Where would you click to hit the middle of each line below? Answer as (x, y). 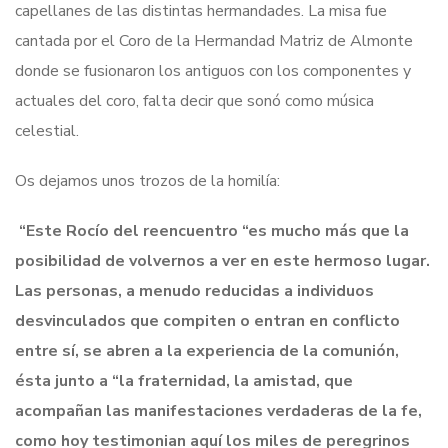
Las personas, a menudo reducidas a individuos (194, 290)
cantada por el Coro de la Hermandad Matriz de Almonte (214, 40)
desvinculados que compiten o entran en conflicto (207, 320)
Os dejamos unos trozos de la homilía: (147, 180)
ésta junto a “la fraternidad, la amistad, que (184, 380)
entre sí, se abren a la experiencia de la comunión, (207, 350)
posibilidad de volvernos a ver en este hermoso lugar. (222, 260)
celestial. (47, 130)
